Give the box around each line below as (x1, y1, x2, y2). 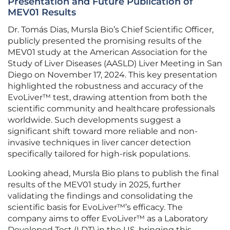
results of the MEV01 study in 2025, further (8, 180, 181, 190)
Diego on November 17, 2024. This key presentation (8, 70, 217, 80)
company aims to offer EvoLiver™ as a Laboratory (8, 214, 208, 224)
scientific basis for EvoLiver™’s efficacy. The (8, 202, 183, 213)
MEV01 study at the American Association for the (8, 47, 207, 57)
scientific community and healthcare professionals (8, 104, 215, 114)
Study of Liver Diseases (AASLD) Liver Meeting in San (8, 59, 222, 69)
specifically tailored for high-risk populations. (8, 149, 190, 159)
